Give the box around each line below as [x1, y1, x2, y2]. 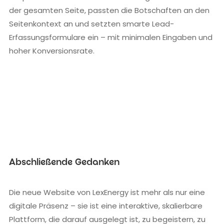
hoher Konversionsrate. [9, 45, 94, 56]
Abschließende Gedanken [9, 157, 119, 168]
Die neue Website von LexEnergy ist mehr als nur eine [9, 186, 205, 197]
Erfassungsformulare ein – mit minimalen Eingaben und [9, 31, 212, 42]
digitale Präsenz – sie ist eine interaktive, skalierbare [9, 200, 202, 211]
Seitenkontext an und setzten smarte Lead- [9, 18, 174, 29]
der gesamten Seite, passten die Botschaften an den [9, 4, 209, 15]
